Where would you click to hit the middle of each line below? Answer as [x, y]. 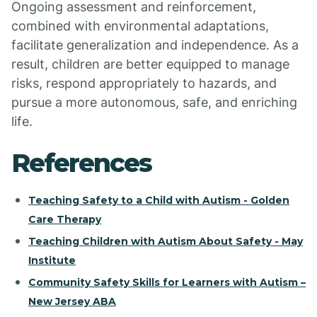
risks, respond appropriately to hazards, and [144, 83]
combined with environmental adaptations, [140, 26]
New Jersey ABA [72, 301]
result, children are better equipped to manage [150, 64]
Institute [52, 260]
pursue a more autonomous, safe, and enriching [154, 102]
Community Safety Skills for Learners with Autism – [167, 282]
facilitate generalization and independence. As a [155, 45]
